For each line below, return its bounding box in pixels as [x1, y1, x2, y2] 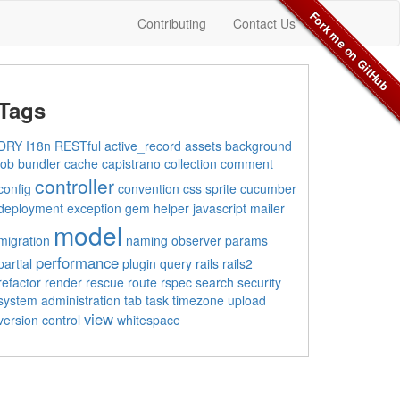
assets [185, 137, 221, 154]
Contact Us [233, 14, 296, 32]
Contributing [137, 14, 206, 32]
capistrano [102, 154, 161, 172]
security [237, 273, 281, 291]
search [196, 273, 234, 291]
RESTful [54, 137, 101, 154]
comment [221, 154, 273, 172]
